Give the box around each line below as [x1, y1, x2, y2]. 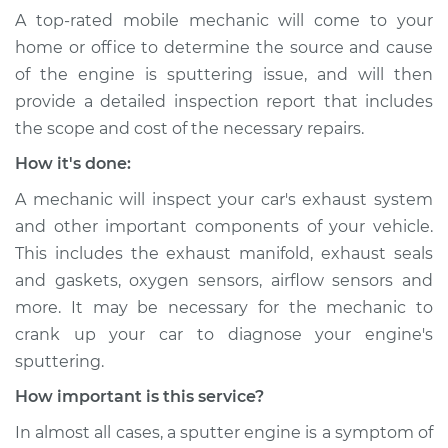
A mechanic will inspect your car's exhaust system [15, 190, 433, 209]
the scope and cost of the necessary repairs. [15, 119, 364, 138]
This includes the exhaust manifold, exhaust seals [15, 244, 433, 263]
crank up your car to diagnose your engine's [15, 325, 433, 344]
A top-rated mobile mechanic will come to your [15, 11, 433, 30]
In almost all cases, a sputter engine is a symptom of [15, 423, 433, 442]
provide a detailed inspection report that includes [15, 92, 433, 111]
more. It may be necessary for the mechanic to [15, 298, 433, 317]
